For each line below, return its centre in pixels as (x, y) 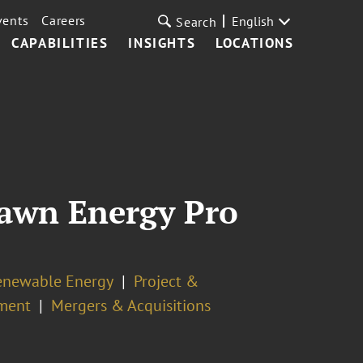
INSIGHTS (162, 43)
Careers (64, 20)
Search (196, 22)
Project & (166, 281)
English (252, 21)
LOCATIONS (255, 43)
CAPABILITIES (60, 43)
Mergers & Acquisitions (130, 305)
